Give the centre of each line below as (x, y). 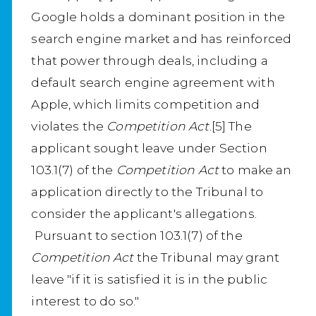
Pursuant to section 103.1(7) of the (137, 236)
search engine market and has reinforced (162, 39)
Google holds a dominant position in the (158, 17)
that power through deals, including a (150, 61)
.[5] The (230, 126)
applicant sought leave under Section (149, 148)
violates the (69, 126)
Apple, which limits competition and (146, 104)
